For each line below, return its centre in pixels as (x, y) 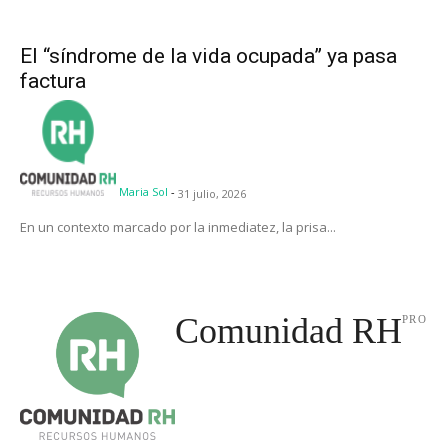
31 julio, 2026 (212, 194)
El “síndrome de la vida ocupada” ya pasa (208, 56)
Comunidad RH (288, 331)
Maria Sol (143, 192)
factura (53, 81)
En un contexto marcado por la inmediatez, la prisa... (178, 227)
